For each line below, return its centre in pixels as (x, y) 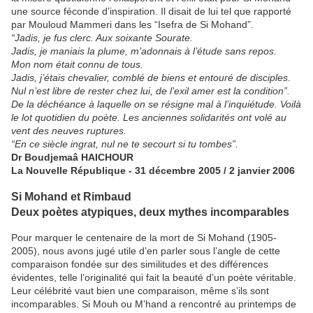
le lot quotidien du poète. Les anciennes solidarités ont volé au (149, 117)
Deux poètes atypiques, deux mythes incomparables (150, 212)
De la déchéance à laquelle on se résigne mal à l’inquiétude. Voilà (156, 104)
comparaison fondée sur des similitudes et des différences (140, 264)
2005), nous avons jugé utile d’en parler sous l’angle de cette (146, 250)
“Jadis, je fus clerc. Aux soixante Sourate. (102, 38)
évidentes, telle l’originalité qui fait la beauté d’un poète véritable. (154, 277)
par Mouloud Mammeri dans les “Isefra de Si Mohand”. (132, 24)
